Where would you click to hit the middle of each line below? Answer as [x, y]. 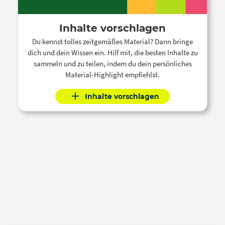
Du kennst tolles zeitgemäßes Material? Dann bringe [113, 41]
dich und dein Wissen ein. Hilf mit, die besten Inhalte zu [113, 52]
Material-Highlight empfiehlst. [113, 74]
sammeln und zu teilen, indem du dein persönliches [113, 63]
